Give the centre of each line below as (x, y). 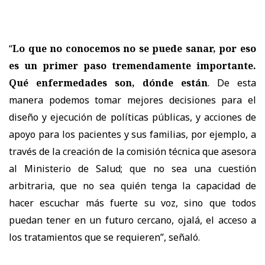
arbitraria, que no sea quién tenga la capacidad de (132, 185)
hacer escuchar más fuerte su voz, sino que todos (132, 203)
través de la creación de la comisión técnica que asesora (132, 151)
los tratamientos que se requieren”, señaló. (104, 237)
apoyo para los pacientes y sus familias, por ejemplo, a (132, 134)
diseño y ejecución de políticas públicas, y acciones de (132, 117)
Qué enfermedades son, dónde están (108, 83)
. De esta (232, 83)
